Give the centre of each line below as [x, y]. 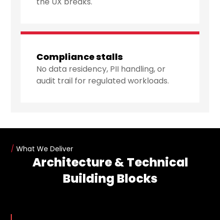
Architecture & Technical [110, 163]
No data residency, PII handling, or [101, 69]
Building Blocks [110, 179]
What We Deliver [44, 149]
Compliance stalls [80, 57]
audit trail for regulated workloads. [103, 81]
